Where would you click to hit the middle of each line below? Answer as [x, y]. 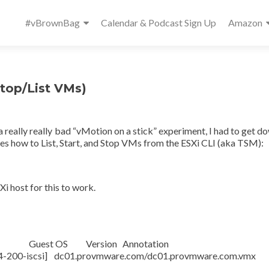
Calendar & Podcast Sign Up [159, 23]
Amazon [245, 23]
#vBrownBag [53, 23]
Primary [50, 10]
